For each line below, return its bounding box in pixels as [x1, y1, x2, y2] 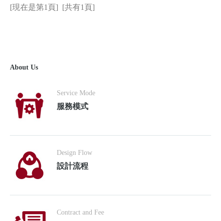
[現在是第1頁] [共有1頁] [10, 2, 99, 11]
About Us [10, 63, 38, 71]
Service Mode [57, 89, 95, 97]
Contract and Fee [57, 208, 104, 216]
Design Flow [57, 148, 92, 156]
